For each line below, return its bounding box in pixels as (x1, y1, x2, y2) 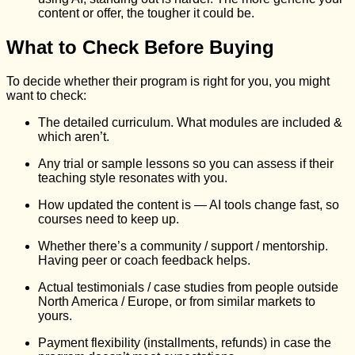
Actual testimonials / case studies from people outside (38, 280, 338, 294)
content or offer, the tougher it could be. (38, 6, 254, 20)
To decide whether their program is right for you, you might (6, 74, 330, 88)
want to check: (6, 88, 86, 102)
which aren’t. (38, 129, 109, 143)
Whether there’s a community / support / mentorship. (38, 239, 328, 253)
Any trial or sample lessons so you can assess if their (38, 156, 334, 170)
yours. (38, 308, 72, 323)
